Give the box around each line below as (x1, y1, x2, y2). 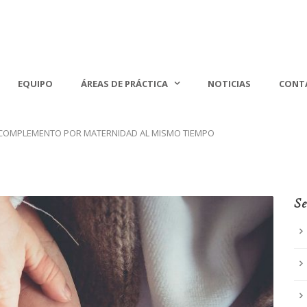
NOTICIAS (208, 77, 251, 90)
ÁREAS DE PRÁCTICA (81, 77, 168, 90)
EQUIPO (18, 77, 53, 90)
